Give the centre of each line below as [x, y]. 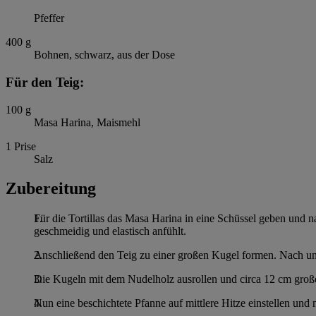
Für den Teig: [45, 82]
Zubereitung [51, 189]
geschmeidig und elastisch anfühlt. [110, 231]
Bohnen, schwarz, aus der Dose [104, 55]
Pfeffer [49, 18]
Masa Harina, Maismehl [87, 122]
